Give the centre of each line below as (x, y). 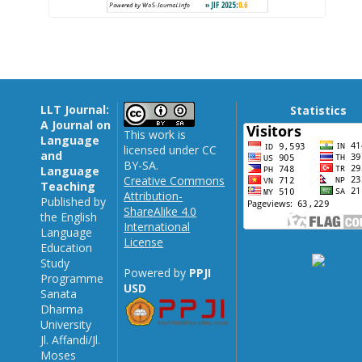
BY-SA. (141, 165)
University (66, 324)
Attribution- (154, 196)
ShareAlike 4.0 (160, 211)
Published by (74, 201)
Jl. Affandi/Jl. (71, 339)
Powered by (157, 272)
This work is (155, 134)
